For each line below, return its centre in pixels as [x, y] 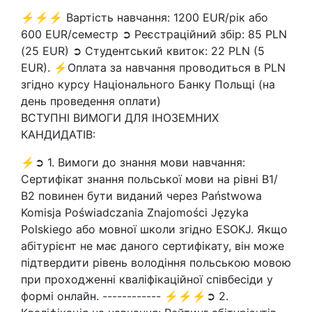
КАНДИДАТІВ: [58, 134]
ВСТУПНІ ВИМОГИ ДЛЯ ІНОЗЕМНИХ [120, 118]
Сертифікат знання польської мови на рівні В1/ [149, 179]
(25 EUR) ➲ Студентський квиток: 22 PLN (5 [143, 51]
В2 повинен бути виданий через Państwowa [141, 196]
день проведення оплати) [91, 101]
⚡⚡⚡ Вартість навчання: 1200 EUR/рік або [145, 17]
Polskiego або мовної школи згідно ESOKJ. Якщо [154, 229]
